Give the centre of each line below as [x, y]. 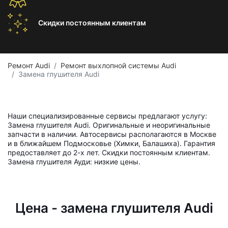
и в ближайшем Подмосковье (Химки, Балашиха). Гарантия [111, 143]
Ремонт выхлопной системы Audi [118, 65]
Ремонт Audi [29, 65]
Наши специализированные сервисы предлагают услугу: [107, 116]
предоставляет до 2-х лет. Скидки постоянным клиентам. [109, 152]
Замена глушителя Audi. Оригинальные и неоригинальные [109, 125]
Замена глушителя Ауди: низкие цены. [74, 162]
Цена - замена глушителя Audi [114, 208]
